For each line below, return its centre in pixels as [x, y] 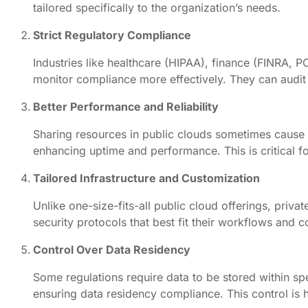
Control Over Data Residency [112, 249]
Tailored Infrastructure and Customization [146, 178]
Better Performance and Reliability [126, 106]
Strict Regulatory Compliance [112, 35]
